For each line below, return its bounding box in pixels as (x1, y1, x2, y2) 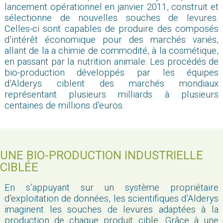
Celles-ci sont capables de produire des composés (4, 23, 219, 34)
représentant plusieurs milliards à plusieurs (4, 89, 219, 100)
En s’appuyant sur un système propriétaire (4, 182, 219, 193)
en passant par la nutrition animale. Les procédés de (4, 56, 219, 67)
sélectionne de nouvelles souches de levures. (4, 12, 219, 23)
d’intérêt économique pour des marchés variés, (4, 34, 219, 45)
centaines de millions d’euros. (4, 100, 124, 111)
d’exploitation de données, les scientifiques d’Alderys (4, 193, 219, 204)
